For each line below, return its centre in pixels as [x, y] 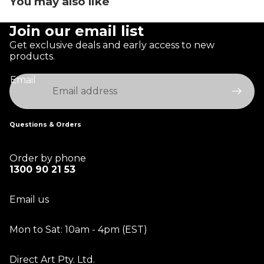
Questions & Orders [45, 124]
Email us [29, 199]
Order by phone [48, 158]
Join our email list [77, 31]
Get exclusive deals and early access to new [112, 45]
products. [32, 56]
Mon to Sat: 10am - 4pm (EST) [78, 229]
